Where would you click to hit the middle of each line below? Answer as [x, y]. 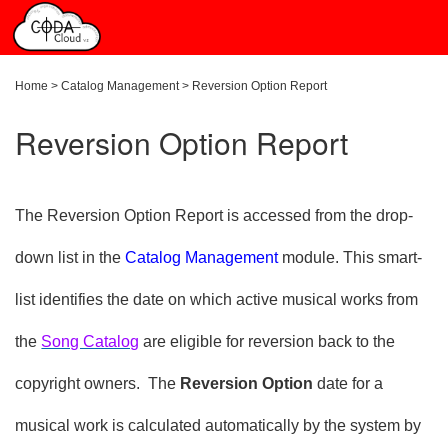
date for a [350, 383]
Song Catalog [90, 341]
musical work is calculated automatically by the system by [218, 425]
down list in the [70, 257]
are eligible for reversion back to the [267, 341]
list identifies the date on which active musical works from [217, 299]
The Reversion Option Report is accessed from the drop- [214, 215]
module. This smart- [350, 257]
